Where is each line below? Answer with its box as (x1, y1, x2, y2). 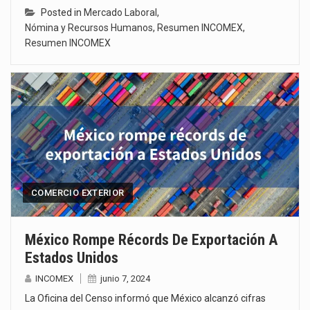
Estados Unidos (25, 249, 118, 267)
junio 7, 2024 (100, 273, 150, 284)
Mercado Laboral (84, 7, 157, 19)
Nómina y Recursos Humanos (25, 22, 153, 34)
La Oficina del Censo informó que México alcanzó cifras (25, 293, 266, 304)
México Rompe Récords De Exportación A (25, 231, 277, 249)
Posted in (41, 7, 84, 19)
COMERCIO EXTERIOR (31, 188, 125, 199)
